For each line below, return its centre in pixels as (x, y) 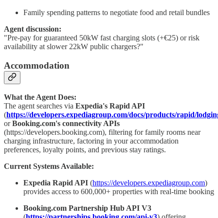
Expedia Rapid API (56, 183)
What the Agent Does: (40, 97)
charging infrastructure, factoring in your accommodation (91, 141)
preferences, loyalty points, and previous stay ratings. (85, 150)
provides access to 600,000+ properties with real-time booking (119, 192)
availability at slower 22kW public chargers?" (74, 46)
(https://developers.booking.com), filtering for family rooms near (102, 132)
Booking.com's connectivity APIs (66, 124)
